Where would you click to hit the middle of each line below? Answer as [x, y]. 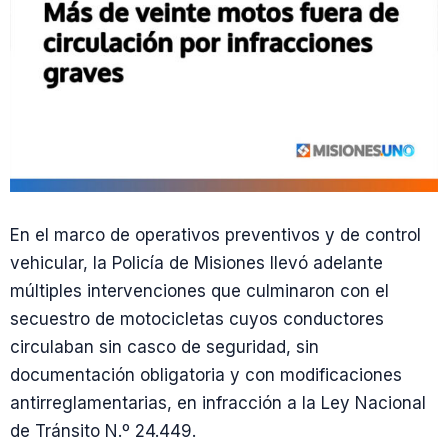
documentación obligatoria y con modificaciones [206, 375]
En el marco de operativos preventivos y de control [215, 235]
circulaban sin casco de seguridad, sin [164, 347]
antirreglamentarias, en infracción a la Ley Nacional [218, 403]
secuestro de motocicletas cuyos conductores [197, 319]
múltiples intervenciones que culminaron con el [199, 291]
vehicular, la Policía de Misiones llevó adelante [196, 263]
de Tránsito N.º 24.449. [103, 431]
